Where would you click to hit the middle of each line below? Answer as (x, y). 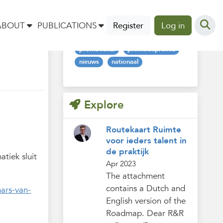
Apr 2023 (121, 164)
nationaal (125, 62)
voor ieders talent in (146, 141)
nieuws (89, 62)
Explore (104, 105)
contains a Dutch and (145, 189)
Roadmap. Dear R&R (145, 214)
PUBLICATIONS (67, 25)
